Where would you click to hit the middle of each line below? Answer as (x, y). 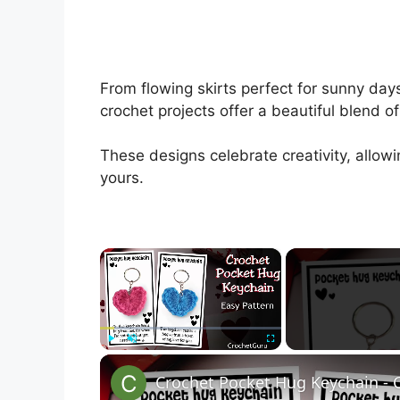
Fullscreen (288, 358)
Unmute (146, 358)
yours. (122, 178)
